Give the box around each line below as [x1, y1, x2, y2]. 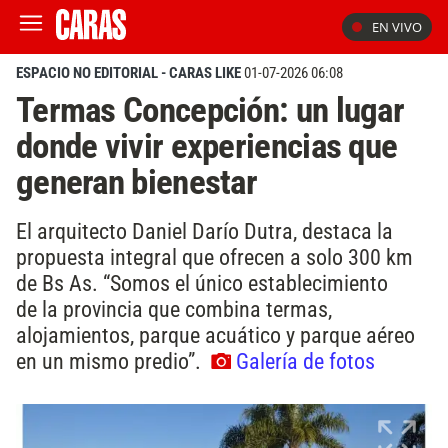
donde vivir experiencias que [16, 125, 398, 167]
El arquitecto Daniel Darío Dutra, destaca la [16, 217, 393, 244]
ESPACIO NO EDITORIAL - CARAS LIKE [16, 64, 241, 82]
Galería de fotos [236, 347, 375, 374]
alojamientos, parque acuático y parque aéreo [16, 321, 415, 348]
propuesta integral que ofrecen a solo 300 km [16, 243, 413, 270]
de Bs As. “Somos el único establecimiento [16, 269, 388, 296]
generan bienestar [16, 161, 258, 203]
